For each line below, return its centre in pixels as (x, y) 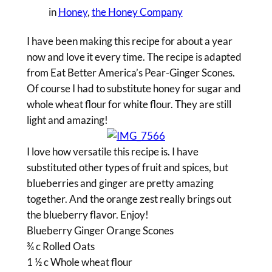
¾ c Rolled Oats (60, 246)
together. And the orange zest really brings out (129, 199)
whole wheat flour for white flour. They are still (129, 104)
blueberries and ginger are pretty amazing (120, 183)
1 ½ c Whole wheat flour (79, 262)
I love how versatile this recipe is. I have (112, 152)
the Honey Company (137, 12)
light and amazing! (67, 120)
